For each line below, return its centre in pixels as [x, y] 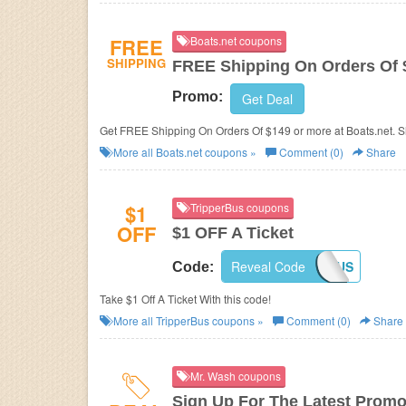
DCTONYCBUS [309, 266]
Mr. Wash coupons [234, 376]
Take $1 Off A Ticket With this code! [185, 299]
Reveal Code [268, 266]
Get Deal [267, 99]
